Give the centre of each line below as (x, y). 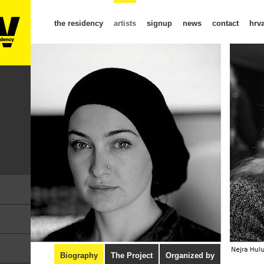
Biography (79, 255)
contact (225, 23)
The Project (132, 255)
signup (159, 23)
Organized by (190, 255)
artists (125, 23)
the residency (79, 23)
